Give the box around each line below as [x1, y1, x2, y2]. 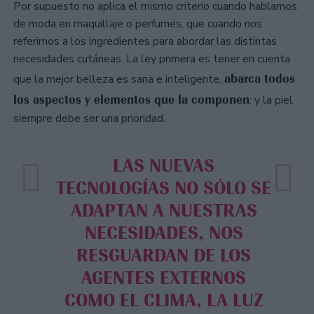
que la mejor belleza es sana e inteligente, [13, 71, 224, 87]
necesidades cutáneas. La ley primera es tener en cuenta [13, 50, 290, 67]
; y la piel [250, 92, 293, 108]
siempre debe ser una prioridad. [13, 110, 165, 126]
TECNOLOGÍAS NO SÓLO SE [56, 177, 272, 199]
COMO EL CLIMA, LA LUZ [64, 289, 264, 311]
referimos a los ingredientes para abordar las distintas [13, 33, 277, 49]
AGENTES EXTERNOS [81, 266, 247, 289]
